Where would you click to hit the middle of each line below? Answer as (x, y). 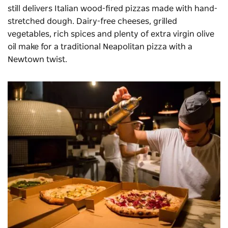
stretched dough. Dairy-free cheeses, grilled (92, 21)
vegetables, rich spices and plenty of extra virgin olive (111, 34)
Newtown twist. (37, 59)
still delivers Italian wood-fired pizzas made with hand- (112, 8)
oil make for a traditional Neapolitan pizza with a (100, 47)
